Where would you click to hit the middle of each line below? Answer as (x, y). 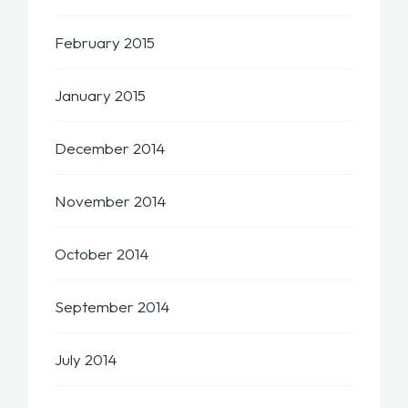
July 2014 (86, 360)
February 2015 (105, 43)
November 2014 (110, 201)
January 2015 (100, 96)
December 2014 (110, 148)
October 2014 (102, 254)
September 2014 (112, 307)
